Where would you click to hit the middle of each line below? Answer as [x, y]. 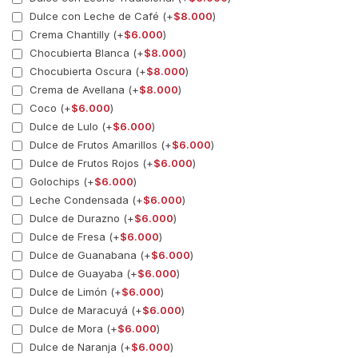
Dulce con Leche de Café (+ [100, 16]
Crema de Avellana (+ [83, 89]
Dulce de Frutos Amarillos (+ [99, 144]
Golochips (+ [60, 181]
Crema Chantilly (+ [75, 34]
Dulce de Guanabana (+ [89, 255]
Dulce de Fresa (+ [73, 236]
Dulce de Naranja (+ [79, 346]
